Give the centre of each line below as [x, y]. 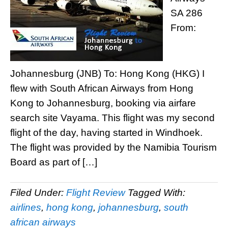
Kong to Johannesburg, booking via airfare [103, 103]
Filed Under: [38, 193]
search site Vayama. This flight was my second [112, 118]
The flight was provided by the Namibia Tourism [113, 147]
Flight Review [96, 193]
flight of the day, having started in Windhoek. [106, 133]
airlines [26, 207]
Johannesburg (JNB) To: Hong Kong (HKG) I [107, 74]
